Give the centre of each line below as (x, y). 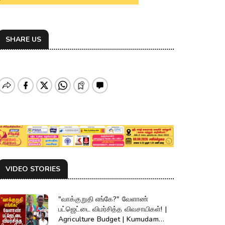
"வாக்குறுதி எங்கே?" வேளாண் (103, 199)
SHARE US (23, 39)
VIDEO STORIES (33, 169)
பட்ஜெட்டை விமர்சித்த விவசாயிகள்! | (113, 209)
